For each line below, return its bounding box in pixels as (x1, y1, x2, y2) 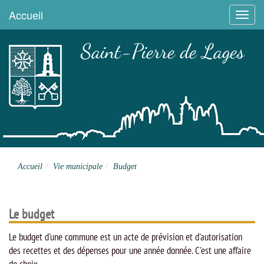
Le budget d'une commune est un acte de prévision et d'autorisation (9, 230, 242, 243)
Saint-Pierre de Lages (80, 39, 245, 64)
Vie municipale (53, 162, 103, 171)
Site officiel (60, 62, 125, 84)
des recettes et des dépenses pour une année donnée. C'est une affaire (9, 244, 251, 257)
